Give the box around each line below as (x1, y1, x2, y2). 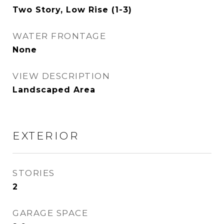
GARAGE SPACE (12, 208, 88, 218)
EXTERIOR (12, 129, 79, 142)
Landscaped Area (12, 85, 95, 94)
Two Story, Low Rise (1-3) (12, 5, 132, 14)
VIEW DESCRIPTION (12, 71, 110, 81)
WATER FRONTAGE (12, 31, 106, 41)
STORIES (12, 168, 55, 178)
